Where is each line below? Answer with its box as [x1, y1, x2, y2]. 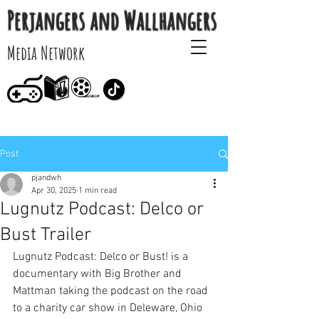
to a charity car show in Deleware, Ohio [13, 301, 205, 315]
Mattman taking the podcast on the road [13, 284, 211, 298]
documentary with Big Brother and [13, 267, 184, 281]
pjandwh [31, 173, 61, 183]
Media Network [7, 41, 85, 64]
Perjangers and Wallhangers [7, 4, 217, 36]
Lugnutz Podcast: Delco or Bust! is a [13, 250, 191, 264]
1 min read [78, 186, 117, 196]
